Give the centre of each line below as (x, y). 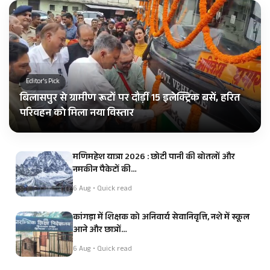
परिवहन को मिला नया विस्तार (77, 115)
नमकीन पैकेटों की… (105, 171)
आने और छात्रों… (100, 231)
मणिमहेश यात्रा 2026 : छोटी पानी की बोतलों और (154, 158)
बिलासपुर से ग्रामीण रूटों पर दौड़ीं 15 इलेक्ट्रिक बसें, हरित (130, 99)
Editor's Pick (43, 83)
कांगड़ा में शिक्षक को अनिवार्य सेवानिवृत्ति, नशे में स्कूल (161, 218)
